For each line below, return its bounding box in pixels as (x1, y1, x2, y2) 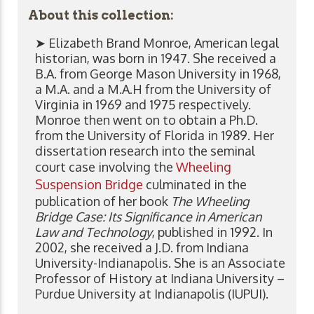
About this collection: (28, 7, 174, 22)
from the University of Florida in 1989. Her (35, 127, 274, 143)
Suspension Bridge (35, 176, 143, 192)
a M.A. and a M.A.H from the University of (35, 81, 271, 97)
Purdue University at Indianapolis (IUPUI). (35, 285, 268, 301)
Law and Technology (35, 224, 152, 240)
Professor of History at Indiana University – (35, 270, 285, 286)
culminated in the (143, 176, 247, 192)
